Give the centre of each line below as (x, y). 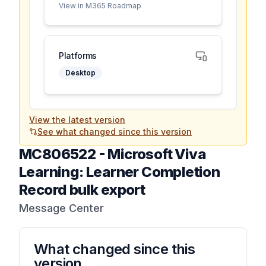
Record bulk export (82, 190)
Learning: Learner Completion (120, 172)
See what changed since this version (115, 132)
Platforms (78, 56)
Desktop (80, 73)
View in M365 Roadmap (100, 6)
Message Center (61, 208)
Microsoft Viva (157, 154)
